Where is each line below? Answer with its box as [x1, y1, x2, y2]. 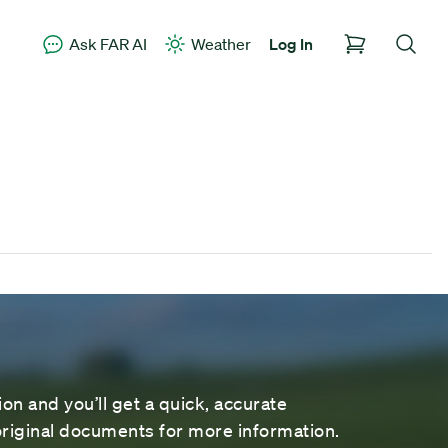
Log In [268, 34, 313, 54]
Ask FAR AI [68, 34, 147, 54]
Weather [190, 34, 251, 54]
